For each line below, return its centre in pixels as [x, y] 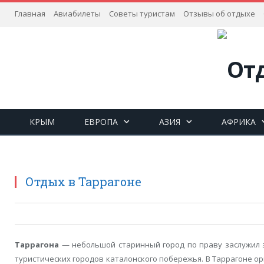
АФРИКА [239, 121]
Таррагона [37, 244]
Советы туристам [142, 14]
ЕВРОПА [101, 121]
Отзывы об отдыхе [219, 14]
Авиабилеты [77, 14]
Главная [30, 14]
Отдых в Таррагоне [83, 181]
